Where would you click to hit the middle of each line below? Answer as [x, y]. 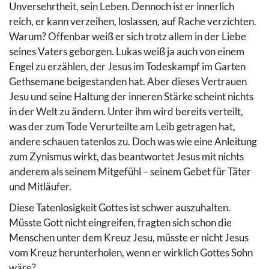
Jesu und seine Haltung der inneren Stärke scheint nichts [131, 96]
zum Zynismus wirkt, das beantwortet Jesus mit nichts [126, 156]
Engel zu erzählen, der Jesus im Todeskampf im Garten [127, 66]
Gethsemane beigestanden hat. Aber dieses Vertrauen [128, 81]
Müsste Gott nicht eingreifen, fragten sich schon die [120, 222]
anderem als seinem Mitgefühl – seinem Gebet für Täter [130, 171]
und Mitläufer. [40, 186]
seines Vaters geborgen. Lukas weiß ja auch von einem [127, 51]
